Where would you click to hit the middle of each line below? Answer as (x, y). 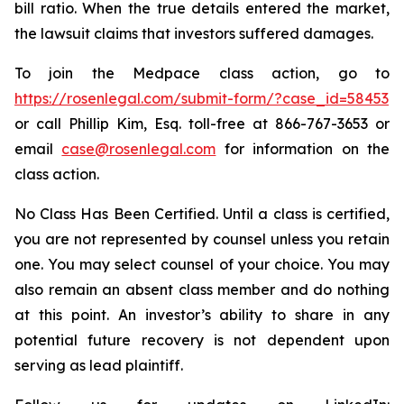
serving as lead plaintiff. (99, 365)
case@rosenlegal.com (139, 149)
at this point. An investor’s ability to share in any (202, 315)
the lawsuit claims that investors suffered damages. (194, 33)
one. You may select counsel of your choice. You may (202, 264)
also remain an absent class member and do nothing (202, 289)
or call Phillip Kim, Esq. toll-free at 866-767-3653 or (202, 124)
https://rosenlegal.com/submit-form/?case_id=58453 (202, 98)
